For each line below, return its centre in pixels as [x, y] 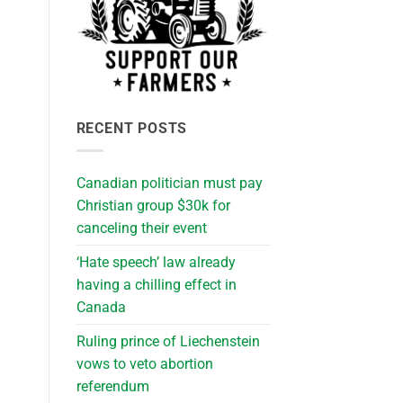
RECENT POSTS [132, 129]
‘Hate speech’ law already [156, 262]
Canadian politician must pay [169, 183]
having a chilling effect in [156, 284]
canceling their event [141, 228]
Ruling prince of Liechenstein [168, 341]
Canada [101, 307]
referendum [112, 386]
